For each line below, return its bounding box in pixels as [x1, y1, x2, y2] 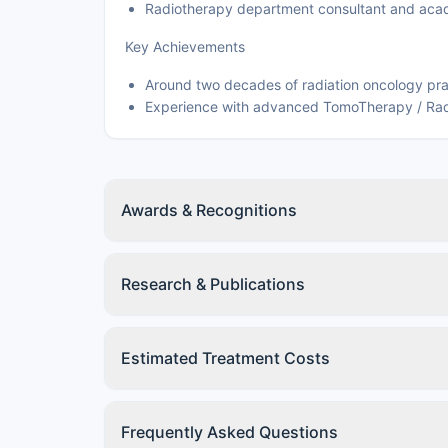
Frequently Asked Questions [121, 422, 338, 442]
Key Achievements [125, 38, 245, 55]
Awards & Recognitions [121, 200, 297, 220]
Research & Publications [121, 274, 305, 294]
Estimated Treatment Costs [121, 348, 330, 368]
